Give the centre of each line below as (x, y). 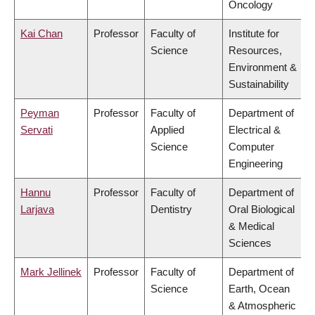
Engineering (256, 164)
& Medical (251, 226)
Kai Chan (41, 34)
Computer (251, 147)
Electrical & (255, 130)
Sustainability (259, 84)
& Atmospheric (262, 306)
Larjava (37, 210)
